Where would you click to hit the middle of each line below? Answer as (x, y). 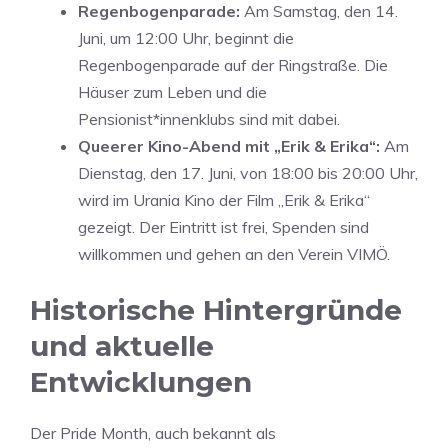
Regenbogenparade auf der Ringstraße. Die (233, 65)
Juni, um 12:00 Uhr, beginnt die (186, 38)
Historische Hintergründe (216, 310)
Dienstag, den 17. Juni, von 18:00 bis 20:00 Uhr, (248, 173)
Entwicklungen (141, 382)
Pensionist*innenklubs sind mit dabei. (209, 119)
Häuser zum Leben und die (172, 92)
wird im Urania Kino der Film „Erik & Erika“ (224, 200)
